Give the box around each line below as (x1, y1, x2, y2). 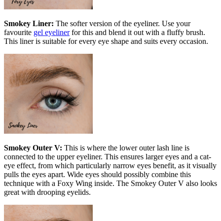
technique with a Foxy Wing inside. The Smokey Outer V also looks (4, 179, 217, 187)
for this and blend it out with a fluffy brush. (70, 28, 205, 37)
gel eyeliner (34, 28, 70, 37)
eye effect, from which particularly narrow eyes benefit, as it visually (4, 161, 217, 170)
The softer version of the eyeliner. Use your (54, 19, 190, 28)
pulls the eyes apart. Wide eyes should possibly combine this (4, 170, 191, 179)
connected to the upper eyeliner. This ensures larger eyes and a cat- (4, 152, 211, 161)
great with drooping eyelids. (4, 187, 91, 196)
